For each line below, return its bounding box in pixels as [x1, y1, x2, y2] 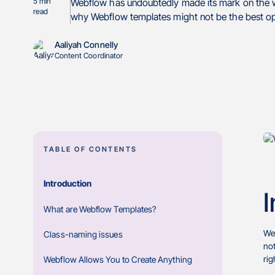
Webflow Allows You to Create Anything [44, 254, 192, 265]
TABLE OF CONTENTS [44, 144, 137, 153]
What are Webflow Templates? [44, 203, 157, 214]
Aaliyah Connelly [54, 39, 118, 50]
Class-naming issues [44, 228, 123, 239]
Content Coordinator [54, 51, 123, 60]
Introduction [44, 178, 92, 189]
